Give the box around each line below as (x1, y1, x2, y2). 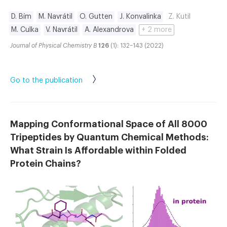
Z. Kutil (168, 13, 191, 20)
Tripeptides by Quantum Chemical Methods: (10, 132, 209, 142)
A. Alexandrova (85, 26, 134, 33)
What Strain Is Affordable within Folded (10, 145, 186, 155)
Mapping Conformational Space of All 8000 (10, 119, 207, 129)
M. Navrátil (39, 13, 72, 20)
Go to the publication (10, 77, 83, 84)
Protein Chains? (10, 159, 81, 168)
